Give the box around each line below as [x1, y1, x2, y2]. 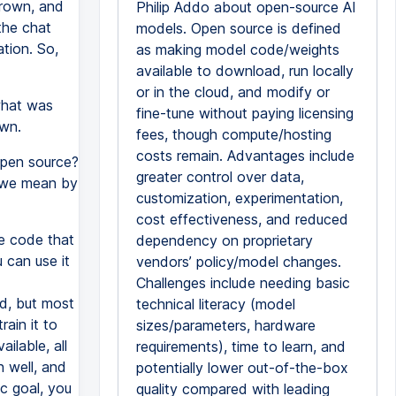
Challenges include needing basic [135, 274, 350, 292]
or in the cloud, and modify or [135, 83, 330, 101]
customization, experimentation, [135, 189, 343, 207]
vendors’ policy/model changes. [135, 253, 341, 270]
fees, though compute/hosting [135, 126, 331, 143]
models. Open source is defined [135, 19, 341, 37]
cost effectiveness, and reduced [135, 210, 348, 228]
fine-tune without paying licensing [135, 104, 354, 122]
